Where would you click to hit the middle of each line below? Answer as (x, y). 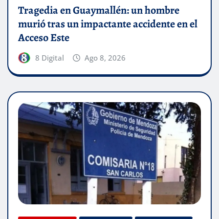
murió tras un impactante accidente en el (108, 24)
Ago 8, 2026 (105, 58)
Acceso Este (44, 38)
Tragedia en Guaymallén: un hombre (99, 11)
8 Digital (49, 58)
